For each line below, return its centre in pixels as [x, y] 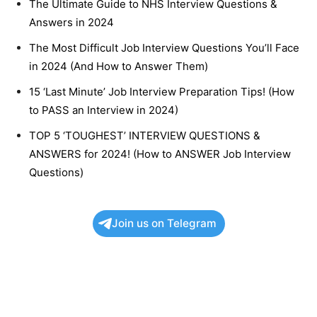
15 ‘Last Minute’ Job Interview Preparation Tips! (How [162, 92]
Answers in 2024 [71, 23]
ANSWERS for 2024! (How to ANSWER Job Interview [160, 154]
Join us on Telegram [164, 224]
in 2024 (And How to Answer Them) [119, 67]
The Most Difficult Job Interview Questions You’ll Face [164, 48]
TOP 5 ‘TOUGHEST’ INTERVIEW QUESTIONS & [145, 136]
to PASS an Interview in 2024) [104, 110]
